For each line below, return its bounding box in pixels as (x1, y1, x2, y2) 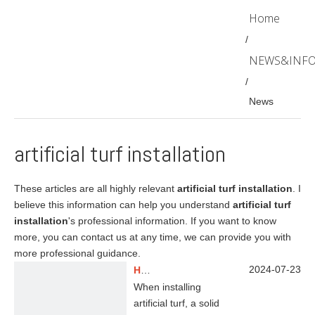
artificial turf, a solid (134, 297, 219, 309)
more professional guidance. (14, 247, 141, 259)
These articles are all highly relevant (14, 183, 177, 194)
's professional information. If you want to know (68, 215, 276, 226)
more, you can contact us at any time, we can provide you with (14, 231, 291, 243)
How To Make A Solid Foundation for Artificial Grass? (141, 264, 150, 276)
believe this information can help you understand (14, 199, 233, 210)
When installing (134, 281, 201, 292)
